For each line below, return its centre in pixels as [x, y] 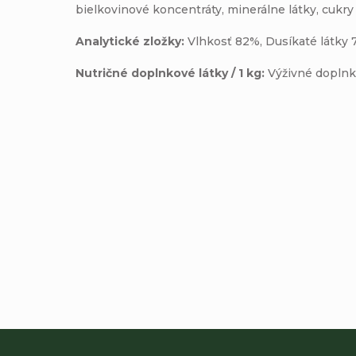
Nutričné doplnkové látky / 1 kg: [172, 73]
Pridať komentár [84, 218]
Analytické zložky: [130, 41]
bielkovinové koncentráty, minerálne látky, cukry [215, 9]
